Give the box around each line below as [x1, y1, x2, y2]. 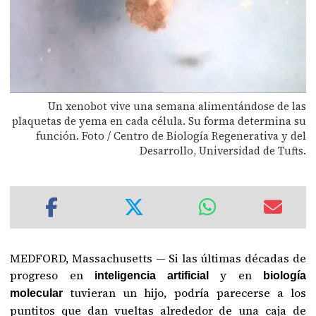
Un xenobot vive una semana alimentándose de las [47, 99, 306, 114]
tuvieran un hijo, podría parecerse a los [70, 285, 306, 301]
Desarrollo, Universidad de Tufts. [139, 143, 306, 159]
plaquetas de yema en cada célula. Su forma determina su [11, 114, 306, 129]
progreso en [10, 267, 83, 284]
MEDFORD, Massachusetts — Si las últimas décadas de [10, 250, 306, 267]
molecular [10, 287, 71, 300]
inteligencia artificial [83, 269, 209, 282]
